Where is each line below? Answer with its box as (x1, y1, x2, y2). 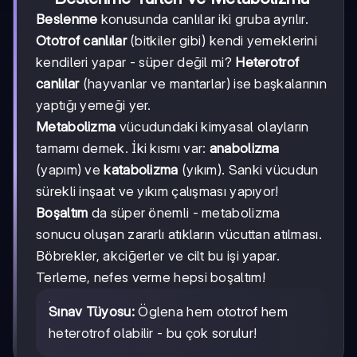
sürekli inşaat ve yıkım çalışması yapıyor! (36, 182, 279, 199)
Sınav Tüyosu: (49, 303, 135, 320)
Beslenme (36, 10, 98, 27)
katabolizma (104, 161, 178, 178)
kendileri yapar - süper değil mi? (36, 53, 236, 70)
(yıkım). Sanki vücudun (178, 161, 319, 178)
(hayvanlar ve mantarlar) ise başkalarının (79, 75, 328, 92)
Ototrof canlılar (36, 32, 127, 49)
